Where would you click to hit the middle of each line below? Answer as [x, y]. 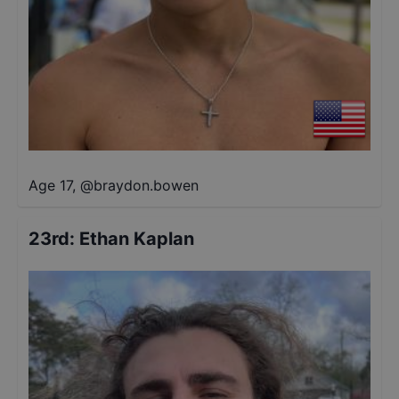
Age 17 [50, 185]
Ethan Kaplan [137, 239]
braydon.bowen [146, 185]
